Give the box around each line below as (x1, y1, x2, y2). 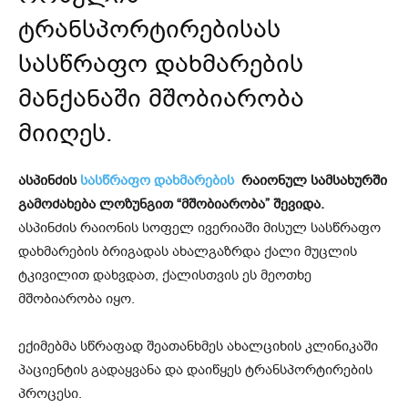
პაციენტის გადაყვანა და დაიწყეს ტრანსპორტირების (18, 360, 372, 379)
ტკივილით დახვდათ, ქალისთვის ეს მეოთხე (18, 265, 311, 284)
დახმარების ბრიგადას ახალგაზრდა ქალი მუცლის (18, 241, 357, 260)
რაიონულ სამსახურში (241, 170, 387, 189)
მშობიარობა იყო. (18, 289, 135, 308)
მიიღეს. (18, 116, 113, 149)
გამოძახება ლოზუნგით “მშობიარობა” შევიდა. (18, 194, 324, 213)
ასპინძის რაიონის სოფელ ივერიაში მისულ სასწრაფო (18, 218, 381, 237)
